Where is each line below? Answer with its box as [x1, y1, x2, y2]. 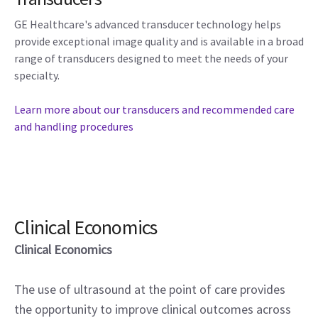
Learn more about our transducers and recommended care [14, 102, 295, 116]
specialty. [14, 67, 60, 82]
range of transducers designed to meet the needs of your [14, 50, 288, 65]
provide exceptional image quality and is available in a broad [14, 33, 304, 48]
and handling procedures [14, 119, 133, 133]
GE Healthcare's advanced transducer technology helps [14, 16, 281, 31]
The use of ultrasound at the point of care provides [14, 280, 285, 297]
